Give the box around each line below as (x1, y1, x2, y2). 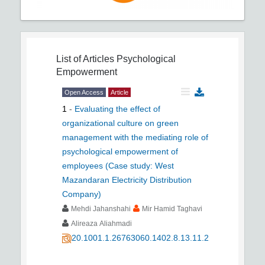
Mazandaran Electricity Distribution (62, 174, 192, 185)
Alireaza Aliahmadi (71, 219, 132, 228)
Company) (62, 189, 101, 199)
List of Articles (56, 53, 114, 64)
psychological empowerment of (62, 146, 178, 156)
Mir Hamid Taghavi (142, 204, 202, 213)
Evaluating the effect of (75, 104, 160, 114)
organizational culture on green (62, 118, 179, 128)
